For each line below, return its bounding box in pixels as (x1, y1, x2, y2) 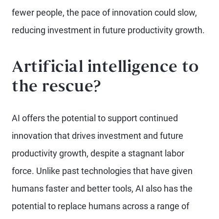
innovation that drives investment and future (12, 131, 183, 141)
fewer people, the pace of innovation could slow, (12, 7, 197, 18)
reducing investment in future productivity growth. (12, 25, 205, 35)
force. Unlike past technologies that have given (12, 166, 193, 176)
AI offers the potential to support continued (12, 113, 178, 123)
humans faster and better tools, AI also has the (12, 183, 193, 194)
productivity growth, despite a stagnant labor (12, 148, 184, 158)
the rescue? (12, 81, 101, 95)
